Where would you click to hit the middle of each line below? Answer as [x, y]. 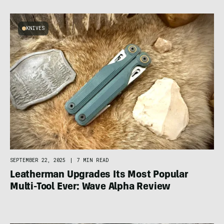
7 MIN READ [93, 160]
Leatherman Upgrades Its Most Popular [99, 175]
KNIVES [35, 28]
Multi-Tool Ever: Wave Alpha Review [90, 187]
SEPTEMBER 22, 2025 [38, 160]
